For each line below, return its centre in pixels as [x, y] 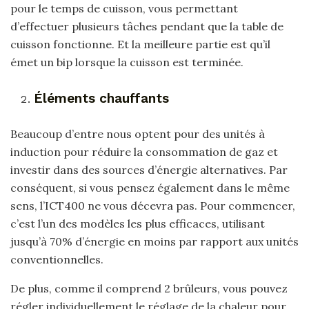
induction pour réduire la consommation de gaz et [144, 151]
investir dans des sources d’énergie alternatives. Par [149, 169]
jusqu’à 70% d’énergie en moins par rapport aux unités [154, 241]
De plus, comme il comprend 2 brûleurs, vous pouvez [149, 288]
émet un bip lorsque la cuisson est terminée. [127, 62]
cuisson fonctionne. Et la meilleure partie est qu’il [140, 44]
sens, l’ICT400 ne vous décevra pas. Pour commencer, [153, 205]
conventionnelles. [57, 259]
